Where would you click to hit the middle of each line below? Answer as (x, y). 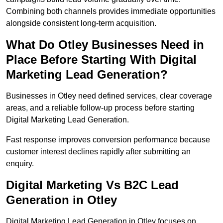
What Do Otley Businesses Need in (105, 45)
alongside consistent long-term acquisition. (81, 23)
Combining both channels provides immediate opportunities (111, 11)
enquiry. (20, 164)
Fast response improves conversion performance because (108, 140)
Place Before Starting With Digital (101, 60)
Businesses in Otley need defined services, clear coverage (109, 96)
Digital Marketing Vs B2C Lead (92, 185)
